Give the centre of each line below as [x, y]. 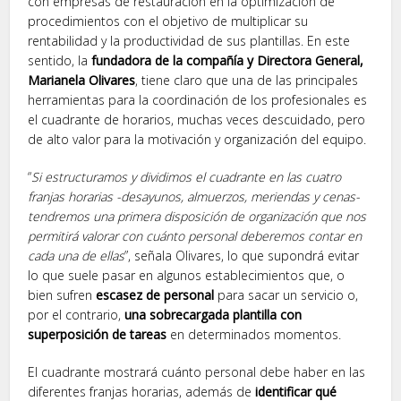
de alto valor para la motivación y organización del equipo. [197, 140]
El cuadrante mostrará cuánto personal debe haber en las [197, 372]
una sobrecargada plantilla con [213, 315]
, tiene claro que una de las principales [247, 81]
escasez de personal [155, 295]
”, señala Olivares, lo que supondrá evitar [242, 256]
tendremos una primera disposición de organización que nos [197, 217]
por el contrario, [77, 315]
